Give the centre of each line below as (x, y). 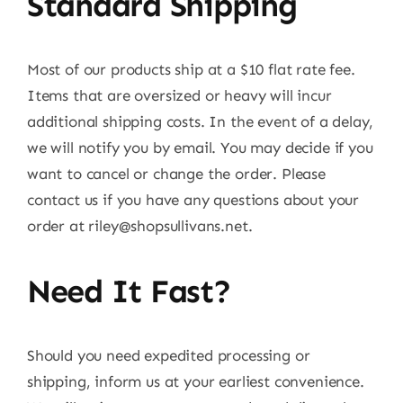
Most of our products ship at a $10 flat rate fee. (191, 69)
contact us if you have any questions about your (193, 199)
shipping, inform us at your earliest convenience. (196, 381)
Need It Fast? (129, 291)
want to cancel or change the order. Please (176, 173)
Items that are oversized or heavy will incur (179, 95)
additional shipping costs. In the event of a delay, (201, 121)
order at (58, 225)
